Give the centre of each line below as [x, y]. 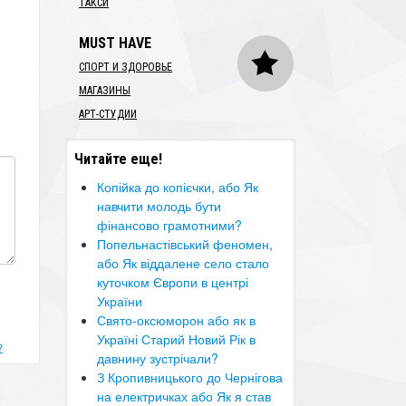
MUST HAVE [116, 43]
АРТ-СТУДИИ [108, 114]
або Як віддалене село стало [184, 263]
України [120, 301]
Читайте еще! [119, 159]
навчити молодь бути [159, 206]
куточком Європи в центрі [173, 282]
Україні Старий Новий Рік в [177, 339]
